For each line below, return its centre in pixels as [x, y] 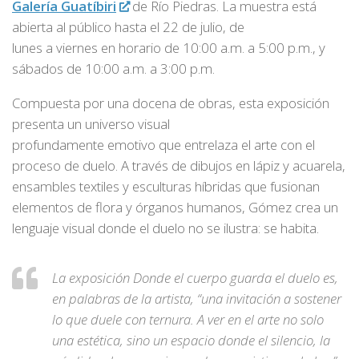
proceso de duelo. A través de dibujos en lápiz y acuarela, [179, 166]
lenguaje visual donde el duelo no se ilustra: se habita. [165, 228]
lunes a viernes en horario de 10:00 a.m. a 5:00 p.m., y [169, 48]
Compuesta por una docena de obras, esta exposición [171, 103]
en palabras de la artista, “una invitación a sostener [197, 298]
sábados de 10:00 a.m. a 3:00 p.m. [113, 69]
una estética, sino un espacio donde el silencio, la [191, 340]
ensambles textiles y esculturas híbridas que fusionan [166, 187]
